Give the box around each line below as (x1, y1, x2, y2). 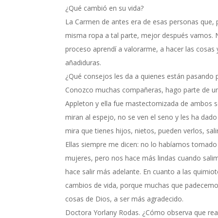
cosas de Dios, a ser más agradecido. (65, 194, 184, 203)
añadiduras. (65, 57, 102, 67)
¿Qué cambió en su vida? (65, 3, 144, 13)
